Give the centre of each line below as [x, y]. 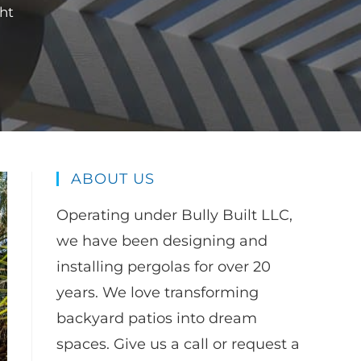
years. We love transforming [158, 293]
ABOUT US [113, 179]
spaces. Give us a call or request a [178, 344]
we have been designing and [162, 241]
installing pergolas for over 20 [164, 267]
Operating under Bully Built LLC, [174, 215]
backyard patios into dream [157, 318]
